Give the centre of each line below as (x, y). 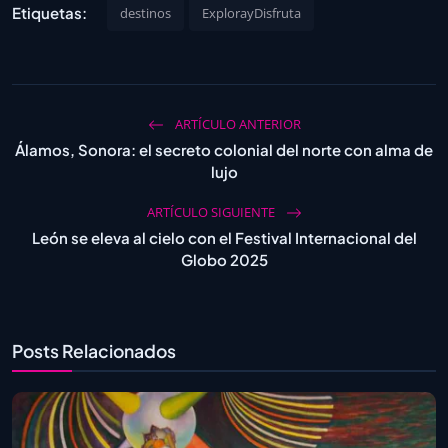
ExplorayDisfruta (251, 12)
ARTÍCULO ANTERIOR (236, 123)
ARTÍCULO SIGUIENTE (212, 211)
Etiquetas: (49, 13)
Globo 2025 (224, 259)
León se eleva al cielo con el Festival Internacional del (224, 237)
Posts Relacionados (94, 350)
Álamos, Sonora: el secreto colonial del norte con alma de (224, 149)
